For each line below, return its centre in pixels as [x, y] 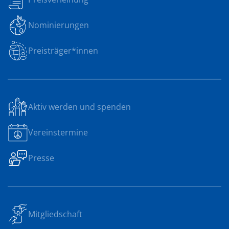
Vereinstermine [58, 132]
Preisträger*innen [63, 51]
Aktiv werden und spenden [79, 107]
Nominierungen [59, 25]
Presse [41, 158]
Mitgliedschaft [55, 214]
